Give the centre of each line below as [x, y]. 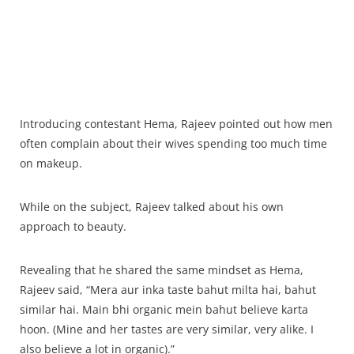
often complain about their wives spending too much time [173, 144]
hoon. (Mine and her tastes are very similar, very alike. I [167, 330]
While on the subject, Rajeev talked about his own [152, 207]
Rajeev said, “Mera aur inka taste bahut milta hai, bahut [168, 290]
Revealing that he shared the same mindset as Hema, [162, 270]
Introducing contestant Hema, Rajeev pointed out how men [176, 124]
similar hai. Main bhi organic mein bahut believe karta [164, 310]
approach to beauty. [73, 227]
